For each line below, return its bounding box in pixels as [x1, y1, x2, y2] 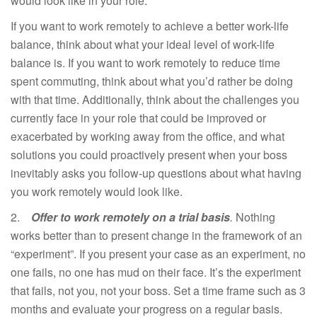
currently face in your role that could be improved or [11, 109, 266, 126]
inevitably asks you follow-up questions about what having [11, 164, 301, 181]
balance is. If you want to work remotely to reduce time [11, 54, 280, 71]
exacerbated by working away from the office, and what [11, 127, 284, 144]
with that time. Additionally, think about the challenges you [11, 91, 299, 108]
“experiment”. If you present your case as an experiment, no [11, 245, 306, 262]
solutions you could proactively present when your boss [11, 146, 287, 163]
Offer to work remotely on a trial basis [28, 208, 230, 225]
